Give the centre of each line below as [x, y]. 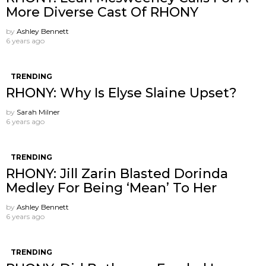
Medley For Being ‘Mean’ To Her [111, 188]
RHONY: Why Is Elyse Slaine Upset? [121, 93]
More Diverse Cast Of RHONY [102, 12]
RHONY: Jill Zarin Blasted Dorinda [117, 173]
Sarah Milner [38, 112]
